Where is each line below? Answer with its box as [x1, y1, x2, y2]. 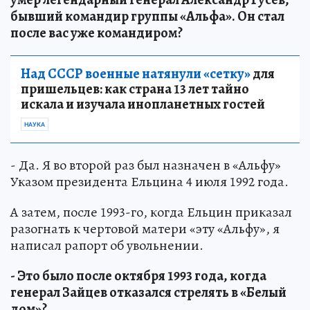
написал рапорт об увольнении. [10, 235, 203, 255]
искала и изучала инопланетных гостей [21, 94, 265, 113]
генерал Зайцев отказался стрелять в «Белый [10, 282, 286, 302]
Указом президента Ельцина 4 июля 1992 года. [10, 172, 289, 191]
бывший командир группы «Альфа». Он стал [10, 6, 284, 26]
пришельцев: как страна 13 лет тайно [21, 79, 249, 98]
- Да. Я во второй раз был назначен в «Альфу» [10, 155, 281, 174]
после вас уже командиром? [10, 23, 183, 42]
